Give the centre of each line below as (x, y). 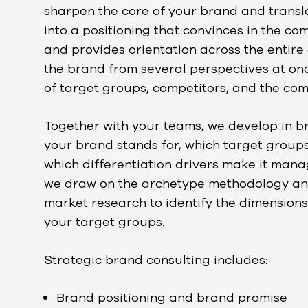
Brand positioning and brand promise (172, 297)
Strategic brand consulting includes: (156, 260)
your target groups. (104, 222)
